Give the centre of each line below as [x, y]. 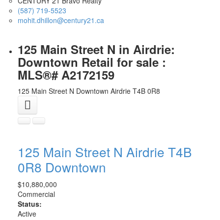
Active [27, 214]
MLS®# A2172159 [66, 75]
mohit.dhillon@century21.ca [61, 20]
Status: [29, 204]
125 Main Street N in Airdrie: [96, 49]
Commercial [36, 194]
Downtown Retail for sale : [92, 62]
